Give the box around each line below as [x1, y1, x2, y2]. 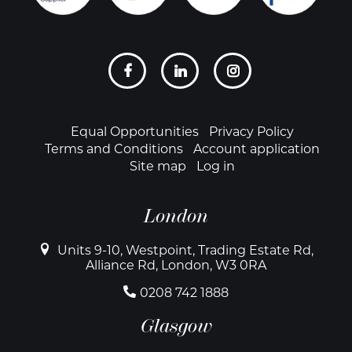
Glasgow [140, 314, 212, 337]
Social [25, 53, 77, 75]
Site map [129, 159, 186, 174]
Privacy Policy [209, 124, 295, 140]
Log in [196, 159, 236, 174]
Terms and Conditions [44, 141, 183, 157]
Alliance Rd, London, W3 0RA [86, 257, 266, 273]
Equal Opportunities [70, 124, 199, 140]
